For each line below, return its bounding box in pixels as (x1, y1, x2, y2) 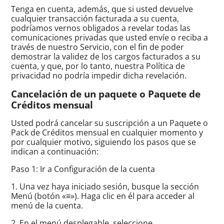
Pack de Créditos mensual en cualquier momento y (11, 126, 203, 138)
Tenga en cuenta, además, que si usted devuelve (11, 3, 193, 14)
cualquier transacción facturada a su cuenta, (11, 12, 179, 24)
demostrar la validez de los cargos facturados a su (11, 50, 201, 62)
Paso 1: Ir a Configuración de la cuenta (11, 163, 155, 174)
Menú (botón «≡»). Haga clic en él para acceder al (11, 190, 195, 201)
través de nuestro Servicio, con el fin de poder (11, 41, 184, 52)
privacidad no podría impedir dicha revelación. (11, 69, 187, 81)
